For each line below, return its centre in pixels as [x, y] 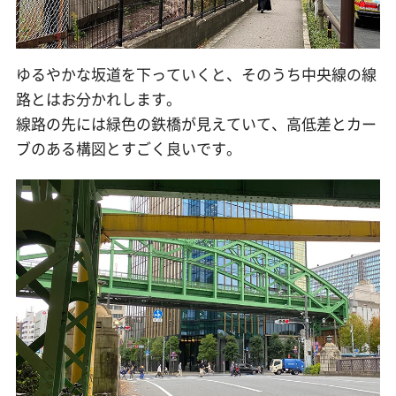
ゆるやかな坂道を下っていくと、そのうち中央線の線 [196, 74]
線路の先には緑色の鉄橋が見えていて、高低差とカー [196, 124]
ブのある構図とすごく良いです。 [128, 148]
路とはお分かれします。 [98, 99]
